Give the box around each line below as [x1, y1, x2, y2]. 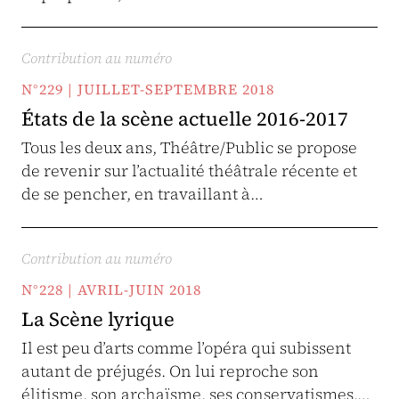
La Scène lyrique [21, 305, 175, 332]
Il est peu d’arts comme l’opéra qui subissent [21, 337, 351, 359]
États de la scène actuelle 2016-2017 [21, 105, 348, 132]
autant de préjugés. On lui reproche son [21, 360, 319, 382]
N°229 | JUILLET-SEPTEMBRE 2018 [21, 79, 274, 99]
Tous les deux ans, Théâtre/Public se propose [21, 136, 357, 159]
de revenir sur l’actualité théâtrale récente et [21, 159, 357, 182]
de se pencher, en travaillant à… [21, 183, 264, 205]
